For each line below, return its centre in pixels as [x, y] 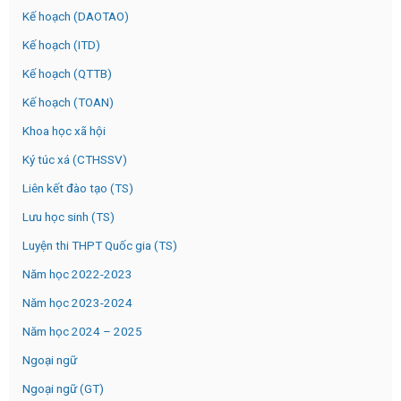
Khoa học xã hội [64, 130]
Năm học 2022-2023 [77, 273]
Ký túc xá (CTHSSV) [75, 159]
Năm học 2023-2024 [77, 302]
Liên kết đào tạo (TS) [78, 188]
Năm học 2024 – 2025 [82, 331]
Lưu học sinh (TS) [68, 216]
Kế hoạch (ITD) [61, 44]
